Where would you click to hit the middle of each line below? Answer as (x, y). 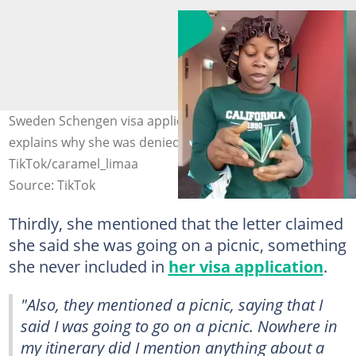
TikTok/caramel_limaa (73, 164)
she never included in (88, 266)
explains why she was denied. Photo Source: (140, 142)
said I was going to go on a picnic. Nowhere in (179, 326)
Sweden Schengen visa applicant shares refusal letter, (169, 121)
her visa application (246, 266)
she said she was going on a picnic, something (177, 245)
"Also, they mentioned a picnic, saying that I (172, 304)
